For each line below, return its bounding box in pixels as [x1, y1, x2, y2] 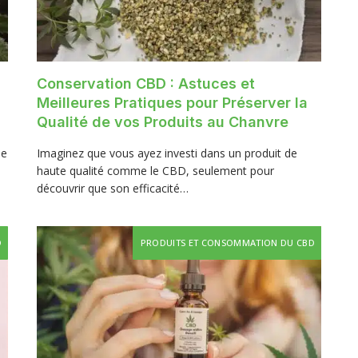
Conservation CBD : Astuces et [37, 75, 255, 93]
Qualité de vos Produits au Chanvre [37, 113, 288, 131]
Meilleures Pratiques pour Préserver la [37, 94, 308, 112]
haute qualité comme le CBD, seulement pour [37, 163, 274, 179]
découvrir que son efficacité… [37, 181, 189, 197]
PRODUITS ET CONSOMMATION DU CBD [140, 237, 315, 249]
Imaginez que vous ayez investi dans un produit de [37, 145, 297, 161]
